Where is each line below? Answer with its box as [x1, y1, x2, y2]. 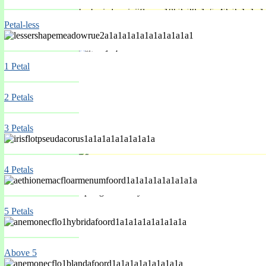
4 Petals [4, 164, 33, 175]
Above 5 [4, 248, 37, 258]
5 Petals [4, 206, 33, 216]
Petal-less [4, 20, 39, 30]
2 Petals [4, 92, 33, 102]
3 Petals [4, 123, 33, 133]
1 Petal [4, 61, 30, 71]
